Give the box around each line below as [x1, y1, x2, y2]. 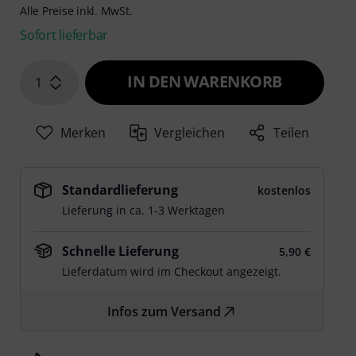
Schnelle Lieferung [62, 242, 180, 261]
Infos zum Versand [107, 303, 222, 321]
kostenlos [257, 183, 311, 199]
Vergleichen [154, 124, 226, 142]
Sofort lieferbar [20, 26, 109, 44]
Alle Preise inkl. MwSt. [20, 3, 133, 19]
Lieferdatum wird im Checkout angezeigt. [62, 264, 282, 280]
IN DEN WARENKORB [127, 71, 282, 93]
